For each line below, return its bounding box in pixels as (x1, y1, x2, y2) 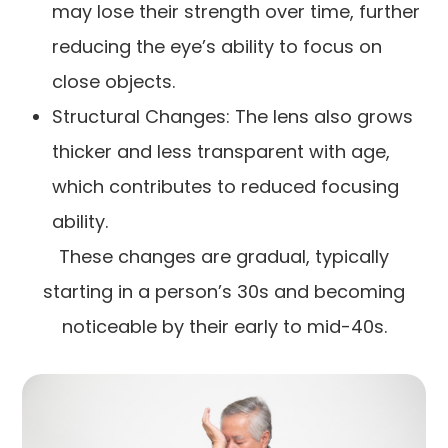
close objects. (52, 68, 176, 94)
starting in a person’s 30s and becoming (43, 278, 405, 304)
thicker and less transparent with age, (52, 138, 391, 164)
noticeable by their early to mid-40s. (61, 313, 387, 339)
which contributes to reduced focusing (52, 173, 400, 199)
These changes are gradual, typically (59, 243, 389, 269)
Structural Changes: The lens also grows (52, 103, 414, 129)
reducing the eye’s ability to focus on (52, 33, 383, 59)
